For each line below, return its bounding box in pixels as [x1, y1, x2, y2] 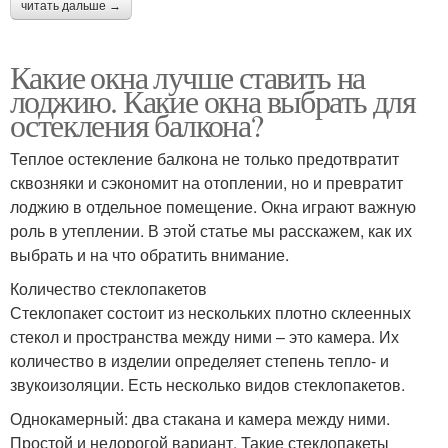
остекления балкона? [10, 103, 263, 147]
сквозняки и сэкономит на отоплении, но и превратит [10, 171, 403, 195]
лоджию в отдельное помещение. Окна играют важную [10, 195, 416, 219]
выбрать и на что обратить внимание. [10, 243, 289, 267]
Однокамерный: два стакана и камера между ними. [10, 407, 390, 431]
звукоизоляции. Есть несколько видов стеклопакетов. [10, 373, 405, 397]
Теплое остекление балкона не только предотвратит [10, 147, 399, 171]
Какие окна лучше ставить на [10, 55, 365, 99]
